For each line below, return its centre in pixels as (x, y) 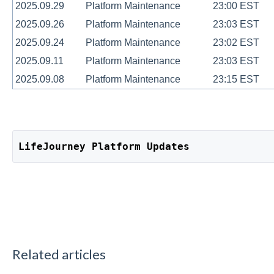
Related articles (59, 254)
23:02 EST (236, 43)
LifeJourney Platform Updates (104, 146)
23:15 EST (236, 80)
